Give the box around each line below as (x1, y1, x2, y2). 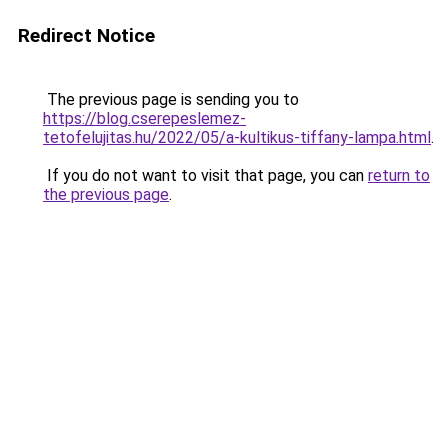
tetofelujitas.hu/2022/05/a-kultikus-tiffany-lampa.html (43, 128, 431, 147)
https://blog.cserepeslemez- (43, 109, 246, 128)
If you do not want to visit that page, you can (43, 166, 368, 185)
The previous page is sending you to (43, 90, 299, 109)
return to (368, 166, 430, 185)
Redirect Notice (18, 24, 155, 47)
